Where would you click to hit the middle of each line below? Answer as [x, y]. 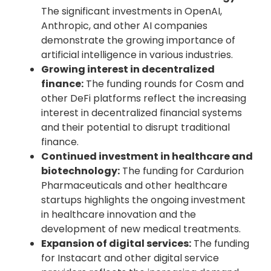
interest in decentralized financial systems [142, 113]
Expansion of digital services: [116, 243]
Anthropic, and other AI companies [124, 25]
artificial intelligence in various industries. [137, 54]
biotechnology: [80, 171]
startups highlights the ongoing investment [143, 200]
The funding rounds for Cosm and [164, 83]
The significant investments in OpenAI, [132, 11]
